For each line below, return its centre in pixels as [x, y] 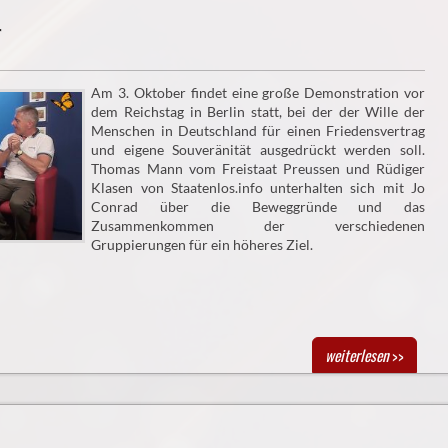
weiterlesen [356, 355]
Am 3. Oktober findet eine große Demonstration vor [258, 93]
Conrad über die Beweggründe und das [258, 207]
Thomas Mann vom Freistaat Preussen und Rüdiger [258, 169]
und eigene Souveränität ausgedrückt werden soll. [258, 150]
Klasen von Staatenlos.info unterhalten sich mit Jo [258, 188]
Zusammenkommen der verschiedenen [258, 226]
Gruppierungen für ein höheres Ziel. [202, 245]
